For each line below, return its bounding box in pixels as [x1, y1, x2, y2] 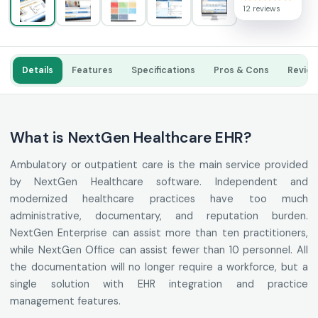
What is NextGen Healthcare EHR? [10, 128, 252, 148]
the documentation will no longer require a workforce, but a [10, 261, 308, 274]
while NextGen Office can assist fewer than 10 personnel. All [10, 243, 308, 257]
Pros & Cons [214, 65, 269, 77]
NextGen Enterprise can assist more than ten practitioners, [10, 226, 308, 240]
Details [22, 65, 53, 77]
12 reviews [243, 4, 280, 14]
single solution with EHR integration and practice [10, 278, 308, 291]
